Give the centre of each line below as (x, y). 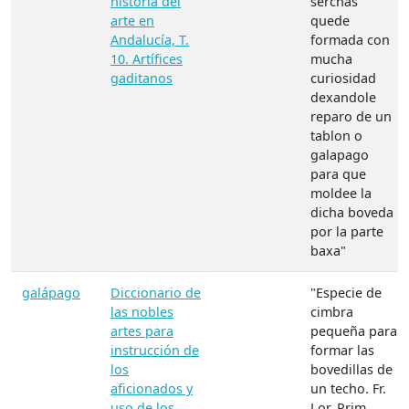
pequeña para (354, 331)
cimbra (332, 312)
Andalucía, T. (150, 40)
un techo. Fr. (348, 389)
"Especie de (346, 293)
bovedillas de (351, 370)
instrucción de (155, 351)
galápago (51, 293)
